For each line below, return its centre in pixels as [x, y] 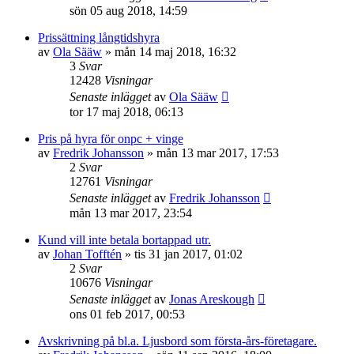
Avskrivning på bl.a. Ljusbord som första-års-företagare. [177, 341]
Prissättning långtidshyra [99, 38]
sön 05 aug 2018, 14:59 [128, 11]
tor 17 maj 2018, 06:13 [126, 112]
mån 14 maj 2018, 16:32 [175, 52]
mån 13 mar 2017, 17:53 [218, 153]
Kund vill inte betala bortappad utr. [124, 240]
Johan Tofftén [87, 254]
